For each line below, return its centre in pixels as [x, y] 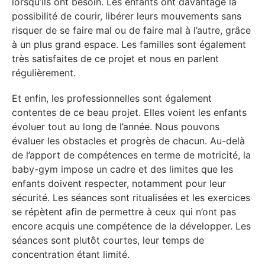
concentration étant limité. [71, 255]
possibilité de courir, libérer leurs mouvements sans [127, 16]
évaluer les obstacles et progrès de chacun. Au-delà [128, 141]
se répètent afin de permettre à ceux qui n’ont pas [124, 212]
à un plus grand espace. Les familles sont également [129, 44]
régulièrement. [44, 72]
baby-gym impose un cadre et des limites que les [122, 169]
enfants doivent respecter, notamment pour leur [119, 184]
